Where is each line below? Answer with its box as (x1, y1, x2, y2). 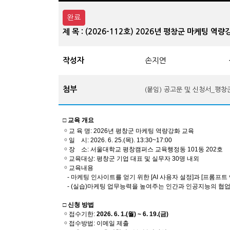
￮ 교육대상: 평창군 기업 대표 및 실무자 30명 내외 (63, 155, 199, 163)
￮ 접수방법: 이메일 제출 (63, 220, 129, 227)
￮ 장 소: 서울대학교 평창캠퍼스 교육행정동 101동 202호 (63, 146, 223, 154)
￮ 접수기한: (63, 210, 97, 218)
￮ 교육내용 (63, 164, 93, 172)
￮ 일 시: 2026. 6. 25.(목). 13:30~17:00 (63, 137, 172, 144)
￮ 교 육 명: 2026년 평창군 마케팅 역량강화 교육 (63, 127, 194, 135)
